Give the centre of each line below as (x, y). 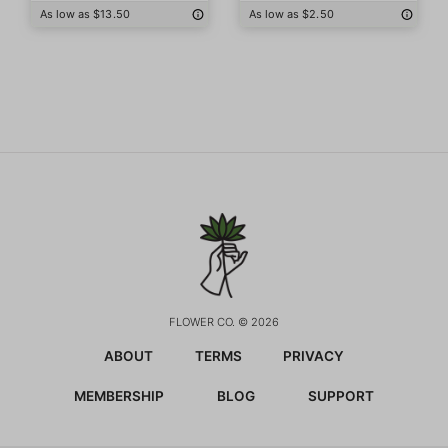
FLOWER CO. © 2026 (224, 321)
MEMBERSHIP (119, 395)
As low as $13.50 (85, 13)
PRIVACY (313, 355)
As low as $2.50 (291, 13)
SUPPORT (341, 395)
